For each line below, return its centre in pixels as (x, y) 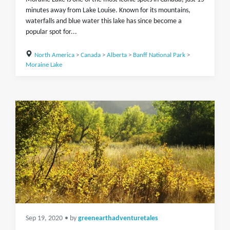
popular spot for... (51, 32)
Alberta (117, 55)
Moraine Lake (44, 65)
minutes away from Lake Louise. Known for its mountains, (108, 11)
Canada (90, 55)
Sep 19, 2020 (44, 218)
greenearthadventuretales (118, 218)
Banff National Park (159, 55)
